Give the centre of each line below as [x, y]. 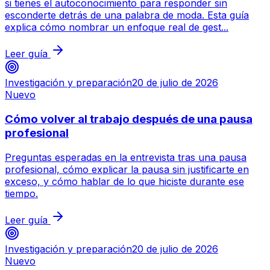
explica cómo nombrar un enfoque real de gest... [117, 27]
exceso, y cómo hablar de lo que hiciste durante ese [124, 181]
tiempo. [21, 193]
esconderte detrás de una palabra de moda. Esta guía [127, 15]
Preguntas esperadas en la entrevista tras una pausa [126, 157]
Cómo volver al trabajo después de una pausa [129, 119]
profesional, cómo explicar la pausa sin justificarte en [127, 169]
